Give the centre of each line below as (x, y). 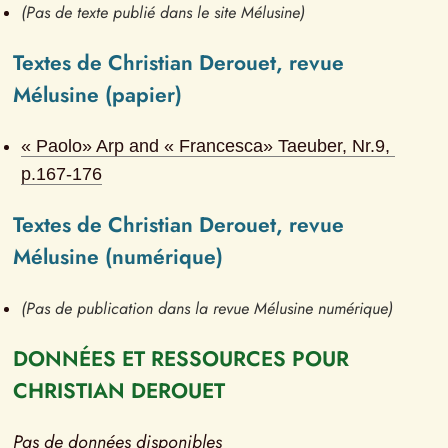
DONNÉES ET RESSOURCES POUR (181, 359)
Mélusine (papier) (98, 95)
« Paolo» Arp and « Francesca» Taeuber (182, 146)
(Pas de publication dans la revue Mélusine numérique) (207, 309)
